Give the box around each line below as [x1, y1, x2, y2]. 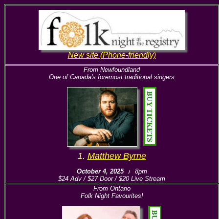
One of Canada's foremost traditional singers [49, 73, 175, 81]
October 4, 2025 [76, 168, 124, 175]
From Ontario [93, 185, 131, 192]
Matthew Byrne [87, 151, 146, 161]
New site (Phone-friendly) [67, 51, 156, 59]
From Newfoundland [84, 66, 140, 73]
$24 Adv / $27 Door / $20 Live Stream [58, 175, 165, 182]
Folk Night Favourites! [80, 192, 143, 199]
